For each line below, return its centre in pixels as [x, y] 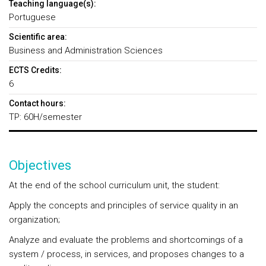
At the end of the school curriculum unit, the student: [114, 185]
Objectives [40, 165]
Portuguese [32, 17]
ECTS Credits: [35, 70]
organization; [34, 220]
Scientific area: [38, 37]
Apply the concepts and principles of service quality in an [123, 205]
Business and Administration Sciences [86, 50]
